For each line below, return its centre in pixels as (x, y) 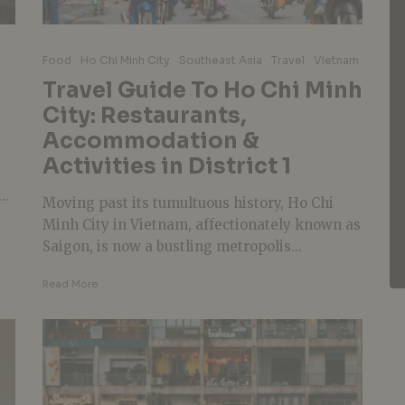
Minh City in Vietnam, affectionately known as (201, 224)
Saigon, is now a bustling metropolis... (172, 246)
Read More (70, 283)
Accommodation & (151, 141)
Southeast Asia (220, 60)
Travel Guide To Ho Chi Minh (202, 90)
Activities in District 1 (166, 166)
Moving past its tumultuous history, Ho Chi (188, 202)
